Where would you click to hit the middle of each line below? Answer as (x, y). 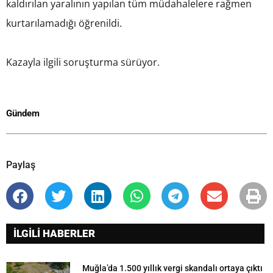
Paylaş (21, 165)
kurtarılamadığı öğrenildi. (64, 23)
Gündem (23, 114)
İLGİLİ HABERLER (54, 233)
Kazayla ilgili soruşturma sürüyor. (83, 62)
